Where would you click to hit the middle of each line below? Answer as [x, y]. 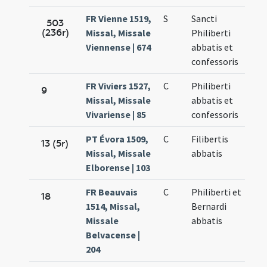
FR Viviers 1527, [119, 86]
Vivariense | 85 [116, 115]
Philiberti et [217, 192]
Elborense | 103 [118, 168]
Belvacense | [113, 235]
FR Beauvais [112, 192]
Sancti [204, 19]
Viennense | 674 [119, 47]
